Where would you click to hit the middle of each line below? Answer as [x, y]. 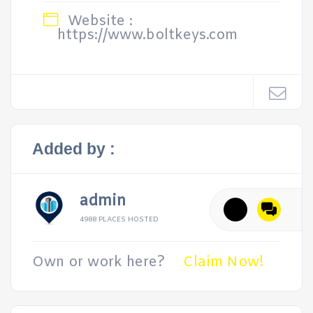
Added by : [74, 149]
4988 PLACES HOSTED [119, 220]
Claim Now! [224, 262]
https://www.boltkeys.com [147, 35]
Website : [98, 21]
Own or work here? [99, 262]
